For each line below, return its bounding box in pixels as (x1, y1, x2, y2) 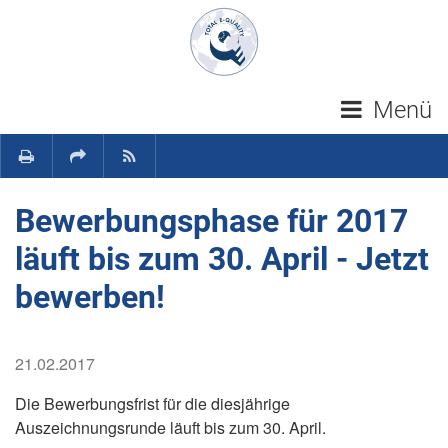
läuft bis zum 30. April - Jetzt (15, 240, 429, 278)
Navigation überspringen (135, 9, 311, 32)
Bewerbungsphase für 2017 (15, 202, 408, 240)
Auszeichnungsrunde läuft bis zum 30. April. (15, 416, 326, 439)
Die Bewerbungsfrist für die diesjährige (15, 392, 290, 415)
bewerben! (15, 278, 165, 316)
